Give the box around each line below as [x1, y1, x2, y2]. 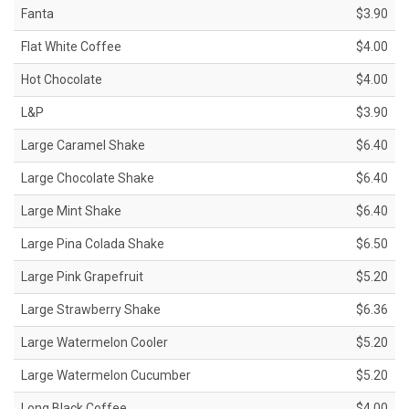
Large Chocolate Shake [21, 171, 154, 186]
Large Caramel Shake [21, 138, 145, 153]
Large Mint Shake [21, 204, 121, 219]
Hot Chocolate [21, 72, 102, 88]
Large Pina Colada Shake [21, 236, 164, 252]
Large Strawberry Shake [21, 302, 161, 318]
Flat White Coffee [21, 39, 121, 55]
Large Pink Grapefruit [21, 269, 143, 285]
